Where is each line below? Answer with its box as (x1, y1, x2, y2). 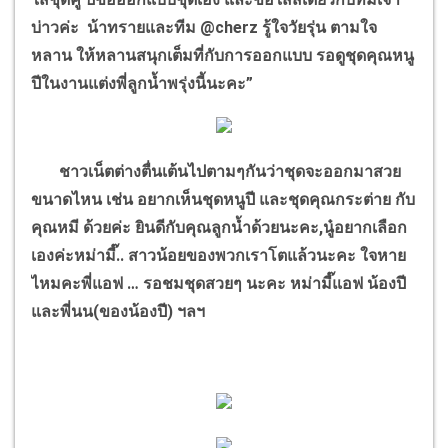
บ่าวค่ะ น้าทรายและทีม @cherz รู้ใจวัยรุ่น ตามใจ (31, 17, 377, 37)
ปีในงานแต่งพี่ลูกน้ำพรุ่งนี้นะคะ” (31, 73, 253, 93)
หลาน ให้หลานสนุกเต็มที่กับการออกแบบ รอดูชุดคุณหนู (31, 45, 414, 65)
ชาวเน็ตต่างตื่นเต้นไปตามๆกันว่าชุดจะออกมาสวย (31, 161, 401, 181)
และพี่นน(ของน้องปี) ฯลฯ (31, 301, 205, 321)
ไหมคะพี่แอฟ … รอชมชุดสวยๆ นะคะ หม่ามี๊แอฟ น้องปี (31, 273, 406, 293)
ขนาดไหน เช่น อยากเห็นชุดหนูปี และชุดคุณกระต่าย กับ (31, 189, 415, 209)
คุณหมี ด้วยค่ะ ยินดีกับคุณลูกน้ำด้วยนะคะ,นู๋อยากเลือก (31, 217, 407, 237)
